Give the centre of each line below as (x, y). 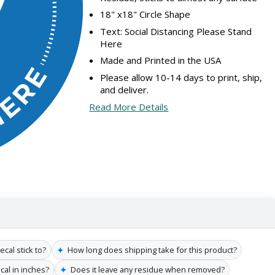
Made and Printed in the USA (161, 60)
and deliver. (125, 89)
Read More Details (129, 107)
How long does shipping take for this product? (152, 250)
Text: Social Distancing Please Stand (176, 31)
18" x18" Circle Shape (145, 14)
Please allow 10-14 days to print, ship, (181, 77)
